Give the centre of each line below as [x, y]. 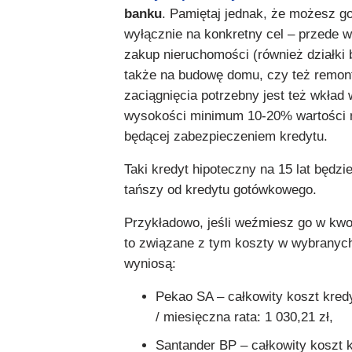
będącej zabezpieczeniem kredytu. [226, 137]
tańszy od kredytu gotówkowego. [220, 190]
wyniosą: [150, 264]
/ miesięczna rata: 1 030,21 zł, [244, 317]
